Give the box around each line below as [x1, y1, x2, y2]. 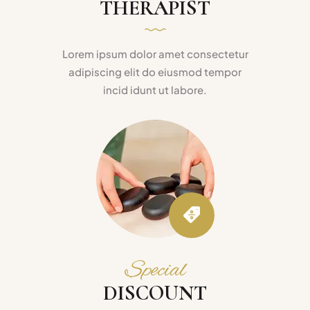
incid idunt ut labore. [103, 82, 207, 96]
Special [124, 255, 186, 285]
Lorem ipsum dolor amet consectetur [62, 46, 248, 60]
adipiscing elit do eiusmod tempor [69, 64, 241, 78]
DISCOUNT [103, 280, 207, 306]
